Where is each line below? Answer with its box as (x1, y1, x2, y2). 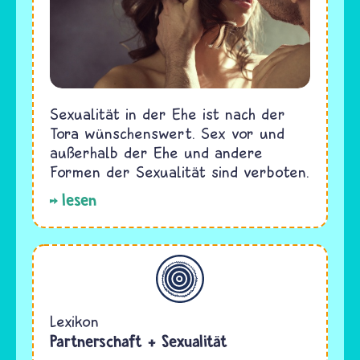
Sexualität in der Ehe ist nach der (50, 104, 285, 124)
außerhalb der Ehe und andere (50, 143, 263, 162)
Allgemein (27, 255, 92, 274)
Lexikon (50, 312, 99, 331)
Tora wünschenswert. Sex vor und (50, 124, 284, 143)
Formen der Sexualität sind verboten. (50, 162, 309, 182)
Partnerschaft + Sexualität (50, 331, 227, 352)
